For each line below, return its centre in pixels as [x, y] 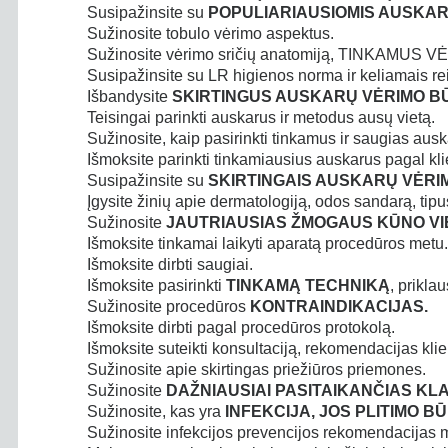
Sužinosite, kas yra [156, 411]
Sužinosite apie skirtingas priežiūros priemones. [256, 369]
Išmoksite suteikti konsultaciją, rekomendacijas [252, 348]
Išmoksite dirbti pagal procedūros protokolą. [241, 327]
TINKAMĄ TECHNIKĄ [308, 285]
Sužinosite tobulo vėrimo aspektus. [210, 33]
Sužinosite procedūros [168, 306]
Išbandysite [129, 96]
